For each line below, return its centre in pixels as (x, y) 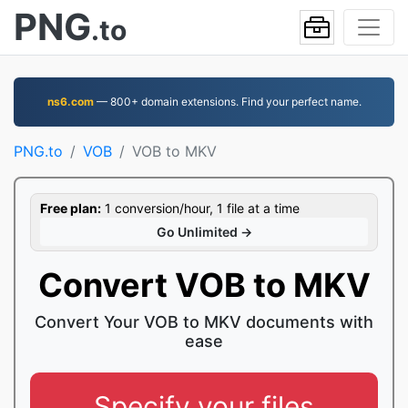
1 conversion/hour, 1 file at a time (200, 208)
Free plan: (71, 208)
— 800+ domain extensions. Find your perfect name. (227, 102)
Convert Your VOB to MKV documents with (204, 322)
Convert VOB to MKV (204, 285)
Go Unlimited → (204, 232)
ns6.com (70, 102)
